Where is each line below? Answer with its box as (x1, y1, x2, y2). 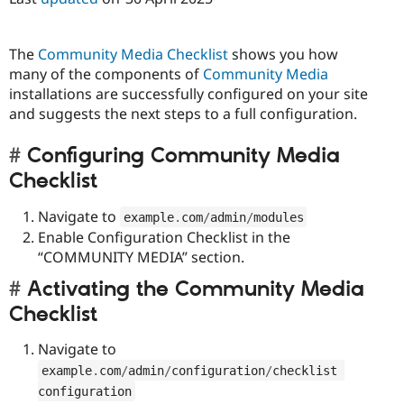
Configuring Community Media (27, 142, 340, 170)
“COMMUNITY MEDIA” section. (38, 246, 244, 267)
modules (252, 209, 304, 225)
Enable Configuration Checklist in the (38, 226, 290, 247)
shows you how (228, 44, 338, 65)
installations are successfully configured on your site (9, 84, 368, 105)
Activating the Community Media (27, 275, 364, 303)
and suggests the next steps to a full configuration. (9, 104, 357, 124)
